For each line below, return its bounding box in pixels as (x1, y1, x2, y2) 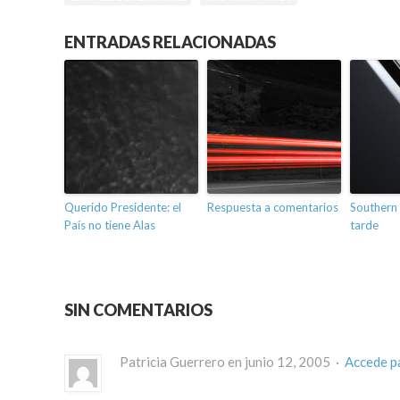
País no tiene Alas (64, 218, 155, 233)
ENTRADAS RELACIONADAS (64, 32, 276, 53)
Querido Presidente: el (64, 200, 181, 215)
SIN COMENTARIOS (64, 300, 212, 321)
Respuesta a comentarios (207, 200, 338, 215)
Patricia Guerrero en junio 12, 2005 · (120, 354, 345, 371)
